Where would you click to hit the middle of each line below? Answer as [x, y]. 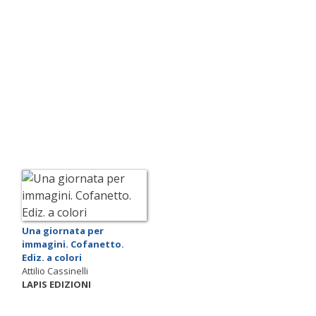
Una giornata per [63, 230]
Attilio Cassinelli [55, 271]
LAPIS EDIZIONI [56, 284]
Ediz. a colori [52, 257]
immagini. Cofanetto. [73, 244]
